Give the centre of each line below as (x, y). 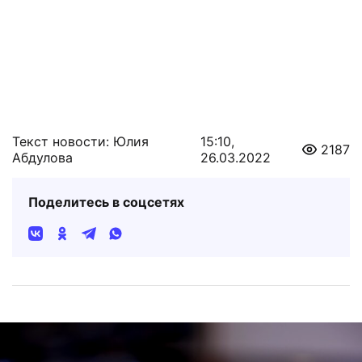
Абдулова (42, 139)
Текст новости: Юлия (80, 123)
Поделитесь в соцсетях (106, 184)
